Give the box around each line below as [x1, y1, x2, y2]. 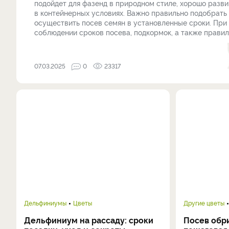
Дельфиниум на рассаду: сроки [24, 214, 153, 225]
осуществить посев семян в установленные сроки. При [34, 17, 227, 27]
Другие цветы [184, 198, 225, 207]
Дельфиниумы [24, 198, 66, 207]
